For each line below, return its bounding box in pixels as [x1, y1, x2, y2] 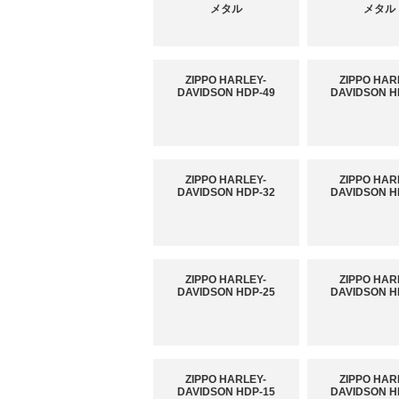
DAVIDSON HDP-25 [176, 286, 275, 299]
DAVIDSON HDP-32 [176, 186, 275, 199]
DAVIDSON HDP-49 [176, 86, 275, 100]
